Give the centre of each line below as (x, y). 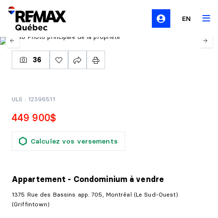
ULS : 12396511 (33, 99)
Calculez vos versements (74, 141)
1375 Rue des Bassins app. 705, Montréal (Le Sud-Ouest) (95, 194)
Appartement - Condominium (71, 179)
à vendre (147, 179)
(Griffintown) (31, 204)
